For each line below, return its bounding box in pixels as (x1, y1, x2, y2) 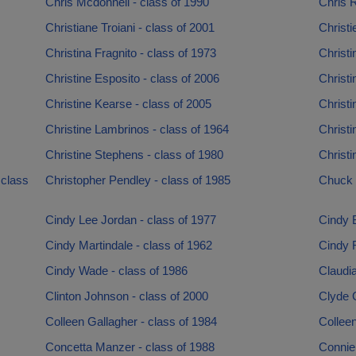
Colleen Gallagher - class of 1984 (44, 315, 217, 328)
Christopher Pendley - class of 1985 (44, 173, 230, 187)
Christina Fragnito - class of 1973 (44, 46, 216, 60)
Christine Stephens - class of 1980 (44, 148, 223, 161)
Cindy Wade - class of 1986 (44, 264, 188, 277)
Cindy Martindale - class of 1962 (44, 238, 212, 252)
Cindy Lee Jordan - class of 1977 (44, 213, 216, 226)
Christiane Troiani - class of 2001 (44, 21, 215, 34)
